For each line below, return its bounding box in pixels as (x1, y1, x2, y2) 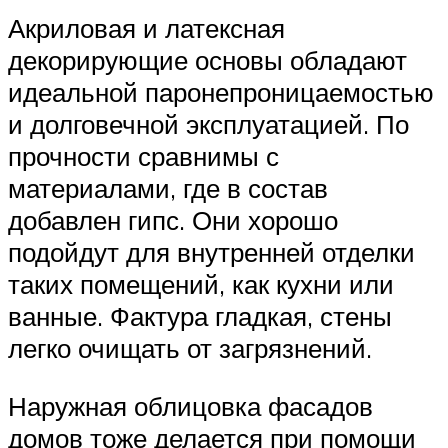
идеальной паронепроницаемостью (8, 76, 434, 109)
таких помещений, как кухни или (8, 268, 394, 301)
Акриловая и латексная (8, 12, 285, 45)
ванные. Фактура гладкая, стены (8, 300, 392, 333)
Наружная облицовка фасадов (8, 389, 373, 422)
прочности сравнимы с (8, 140, 279, 173)
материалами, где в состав (8, 172, 328, 205)
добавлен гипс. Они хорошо (8, 204, 338, 237)
